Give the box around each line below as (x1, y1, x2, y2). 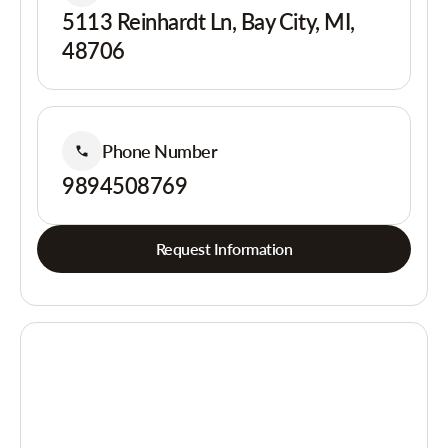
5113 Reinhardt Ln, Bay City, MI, (62, 8, 355, 35)
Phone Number (102, 139, 218, 162)
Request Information (155, 239, 293, 258)
